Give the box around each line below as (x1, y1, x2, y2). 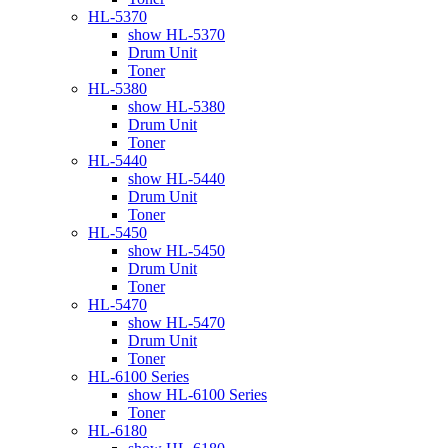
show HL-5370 (128, 25, 225, 43)
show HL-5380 (128, 97, 225, 115)
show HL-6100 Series (128, 385, 267, 403)
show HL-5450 (128, 241, 225, 259)
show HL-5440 (128, 169, 225, 187)
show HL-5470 (128, 313, 225, 331)
